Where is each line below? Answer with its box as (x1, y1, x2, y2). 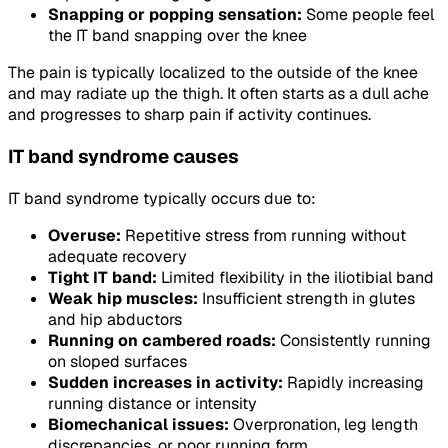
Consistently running (276, 329, 431, 351)
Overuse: (48, 224, 121, 246)
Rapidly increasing (283, 371, 424, 393)
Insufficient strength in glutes (198, 287, 415, 309)
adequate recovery (48, 245, 187, 267)
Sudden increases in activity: (48, 371, 283, 393)
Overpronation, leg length (229, 413, 418, 435)
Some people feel (302, 4, 434, 26)
